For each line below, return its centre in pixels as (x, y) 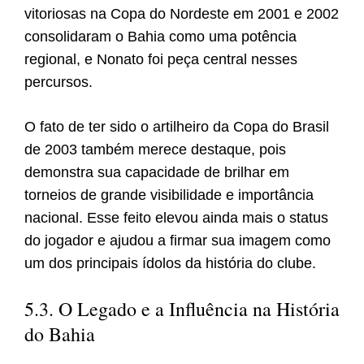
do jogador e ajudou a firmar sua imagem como (178, 241)
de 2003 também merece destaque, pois (155, 150)
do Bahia (60, 334)
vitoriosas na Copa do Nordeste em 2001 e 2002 (182, 14)
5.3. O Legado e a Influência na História (182, 309)
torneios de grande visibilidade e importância (169, 195)
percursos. (58, 82)
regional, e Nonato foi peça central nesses (161, 60)
